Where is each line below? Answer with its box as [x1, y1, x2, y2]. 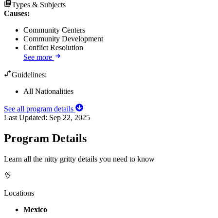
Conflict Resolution [23, 43, 83, 52]
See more [23, 53, 52, 61]
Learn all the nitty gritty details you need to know [4, 154, 155, 163]
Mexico [23, 205, 47, 214]
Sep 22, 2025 [49, 113, 90, 122]
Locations [4, 188, 34, 197]
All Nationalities [23, 87, 73, 95]
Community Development [23, 34, 103, 43]
